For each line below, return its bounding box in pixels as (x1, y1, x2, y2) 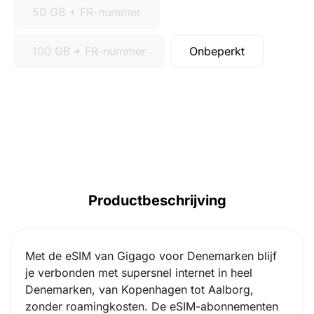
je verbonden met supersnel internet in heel (25, 265, 252, 280)
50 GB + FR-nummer (32, 4, 141, 19)
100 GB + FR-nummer (32, 43, 146, 58)
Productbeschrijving (88, 191, 226, 209)
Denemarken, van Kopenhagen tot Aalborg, (25, 282, 254, 296)
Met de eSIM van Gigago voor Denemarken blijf (25, 248, 277, 263)
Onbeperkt (189, 43, 245, 58)
